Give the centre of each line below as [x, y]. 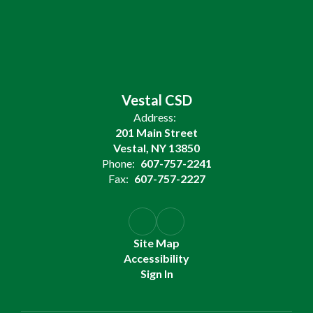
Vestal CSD [156, 100]
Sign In [156, 274]
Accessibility [156, 258]
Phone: [118, 163]
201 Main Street [156, 132]
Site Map [156, 243]
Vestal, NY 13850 [156, 148]
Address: [155, 117]
